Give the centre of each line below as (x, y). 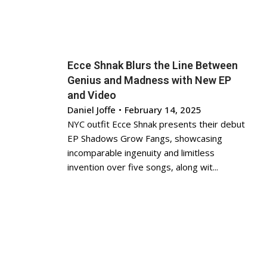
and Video (92, 95)
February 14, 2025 (163, 110)
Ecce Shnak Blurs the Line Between (153, 65)
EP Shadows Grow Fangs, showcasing (145, 138)
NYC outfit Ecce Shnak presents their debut (156, 124)
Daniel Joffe (92, 110)
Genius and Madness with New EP (150, 80)
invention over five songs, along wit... (143, 167)
